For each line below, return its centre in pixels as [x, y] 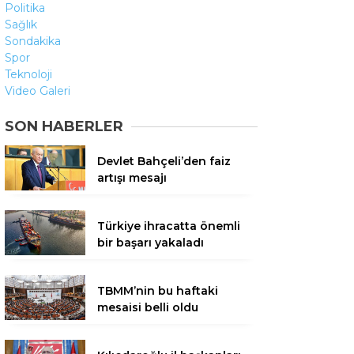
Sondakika [33, 41]
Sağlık [21, 24]
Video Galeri [38, 90]
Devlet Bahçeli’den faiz [164, 161]
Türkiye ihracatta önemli [169, 226]
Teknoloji [28, 74]
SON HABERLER [64, 126]
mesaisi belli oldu [148, 307]
